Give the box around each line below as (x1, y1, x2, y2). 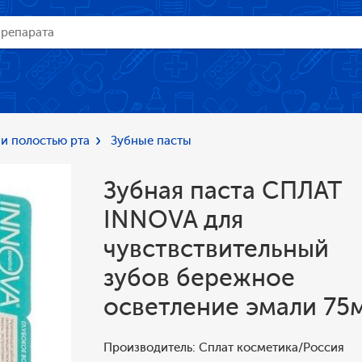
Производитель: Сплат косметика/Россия (103, 340, 344, 355)
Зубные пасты (111, 133, 192, 148)
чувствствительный (103, 234, 329, 263)
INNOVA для (103, 205, 243, 234)
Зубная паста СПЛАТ (103, 176, 342, 205)
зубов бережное (103, 263, 295, 293)
